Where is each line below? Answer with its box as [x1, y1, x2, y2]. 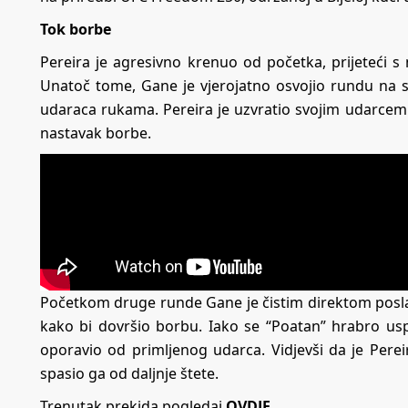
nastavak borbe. [40, 122, 151, 143]
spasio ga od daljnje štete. [40, 362, 219, 383]
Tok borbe [40, 18, 111, 39]
